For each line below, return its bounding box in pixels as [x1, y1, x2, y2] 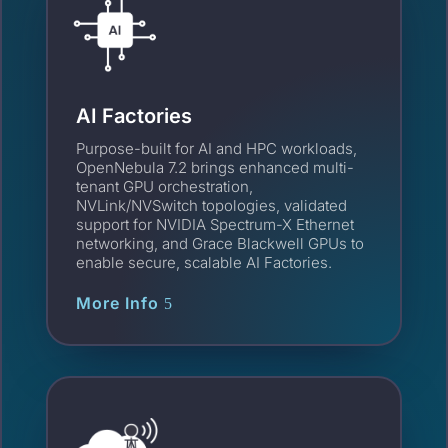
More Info [76, 292, 160, 313]
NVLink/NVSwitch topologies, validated [76, 195, 348, 215]
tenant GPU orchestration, [76, 176, 254, 196]
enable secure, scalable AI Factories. [76, 252, 333, 272]
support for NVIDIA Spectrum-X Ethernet [76, 214, 355, 234]
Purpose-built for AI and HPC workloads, [76, 138, 358, 158]
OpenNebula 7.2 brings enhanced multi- [76, 157, 355, 177]
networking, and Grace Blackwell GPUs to [76, 233, 365, 253]
